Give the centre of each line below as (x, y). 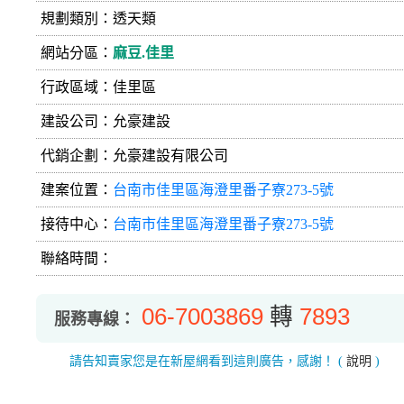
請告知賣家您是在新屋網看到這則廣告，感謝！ (203, 361)
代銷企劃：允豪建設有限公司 (134, 155)
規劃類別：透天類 (98, 18)
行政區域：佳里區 (98, 87)
